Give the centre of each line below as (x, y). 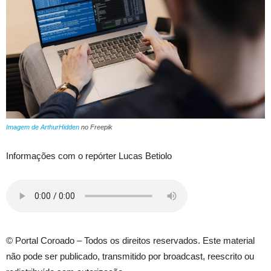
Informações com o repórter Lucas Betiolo (89, 156)
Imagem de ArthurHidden (43, 127)
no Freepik (96, 127)
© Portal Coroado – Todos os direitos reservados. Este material (130, 241)
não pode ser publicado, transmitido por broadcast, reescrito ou (130, 256)
